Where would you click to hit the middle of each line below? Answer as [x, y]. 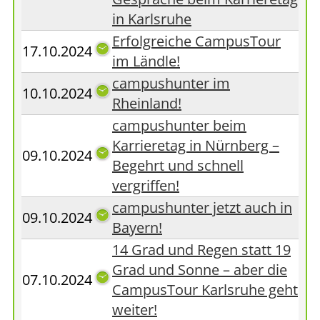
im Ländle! [146, 61]
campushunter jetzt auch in [202, 207]
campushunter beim [179, 125]
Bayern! [137, 227]
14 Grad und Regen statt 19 [201, 250]
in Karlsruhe [152, 19]
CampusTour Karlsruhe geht [205, 290]
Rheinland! [147, 103]
